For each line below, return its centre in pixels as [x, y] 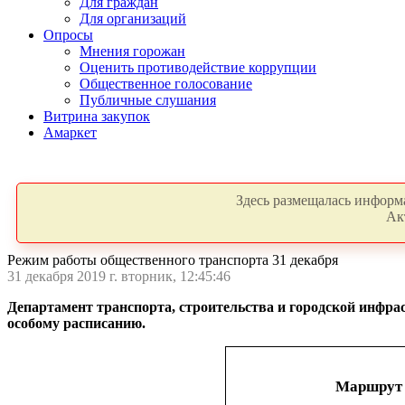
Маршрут [369, 386]
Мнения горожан [132, 51]
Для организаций [133, 19]
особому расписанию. [76, 323]
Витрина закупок [97, 116]
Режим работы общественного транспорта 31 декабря [173, 260]
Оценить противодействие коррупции [198, 67]
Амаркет [70, 132]
